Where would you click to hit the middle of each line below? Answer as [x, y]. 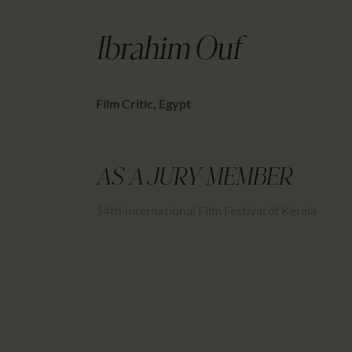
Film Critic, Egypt [143, 104]
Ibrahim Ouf [169, 51]
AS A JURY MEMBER [194, 179]
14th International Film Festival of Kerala [206, 210]
